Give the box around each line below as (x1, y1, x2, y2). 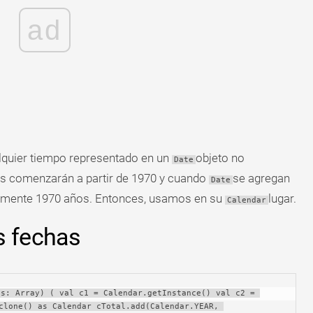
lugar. (268, 191, 296, 205)
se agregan (232, 171, 290, 185)
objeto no (195, 151, 245, 165)
